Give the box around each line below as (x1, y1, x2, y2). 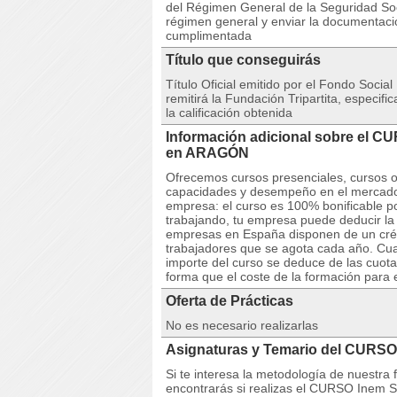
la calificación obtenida (166, 105, 292, 120)
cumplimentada (166, 28, 252, 43)
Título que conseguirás (166, 52, 321, 67)
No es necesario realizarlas (166, 318, 318, 332)
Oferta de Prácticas (166, 293, 293, 308)
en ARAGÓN (166, 145, 249, 160)
